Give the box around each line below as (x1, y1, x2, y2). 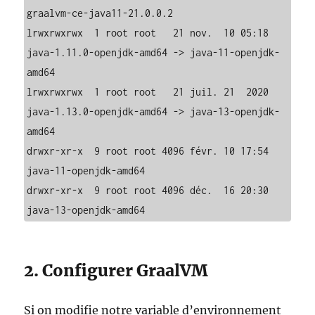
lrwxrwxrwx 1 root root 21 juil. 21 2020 (27, 86, 269, 98)
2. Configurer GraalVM (24, 260, 209, 281)
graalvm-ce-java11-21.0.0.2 (27, 7, 174, 19)
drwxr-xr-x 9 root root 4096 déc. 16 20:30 (27, 184, 269, 196)
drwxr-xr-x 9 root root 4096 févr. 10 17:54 (27, 145, 269, 157)
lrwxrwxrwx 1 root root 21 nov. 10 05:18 (27, 27, 269, 39)
